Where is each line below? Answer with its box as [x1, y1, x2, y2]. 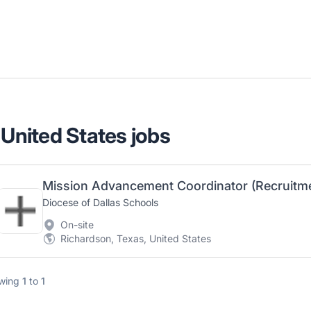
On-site [60, 219, 94, 230]
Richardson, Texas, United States [60, 233, 211, 244]
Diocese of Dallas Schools [42, 196, 158, 208]
